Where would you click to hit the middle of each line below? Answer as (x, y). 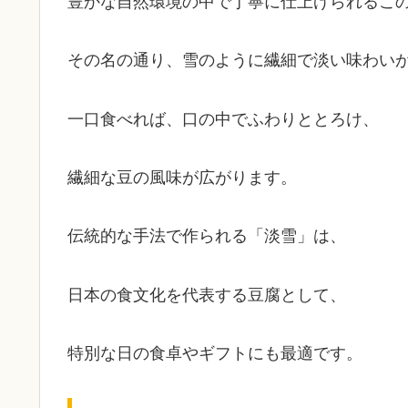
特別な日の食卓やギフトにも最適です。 (215, 354)
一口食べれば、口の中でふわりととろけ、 (223, 119)
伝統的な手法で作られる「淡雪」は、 (207, 236)
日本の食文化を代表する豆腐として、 (207, 295)
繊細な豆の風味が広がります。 (182, 177)
